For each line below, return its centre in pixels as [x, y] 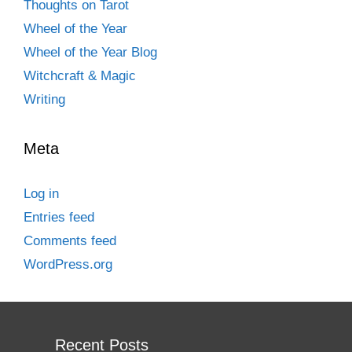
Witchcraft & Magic [80, 75]
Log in [41, 193]
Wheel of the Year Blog [90, 52]
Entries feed [59, 217]
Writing [44, 99]
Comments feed [70, 240]
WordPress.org [68, 264]
